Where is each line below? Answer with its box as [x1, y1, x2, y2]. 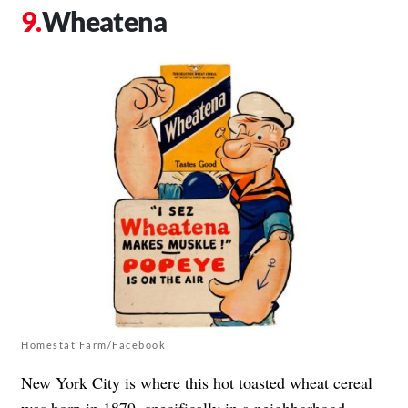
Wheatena [41, 4, 168, 37]
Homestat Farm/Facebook [21, 339, 166, 352]
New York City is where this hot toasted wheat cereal [21, 372, 372, 394]
